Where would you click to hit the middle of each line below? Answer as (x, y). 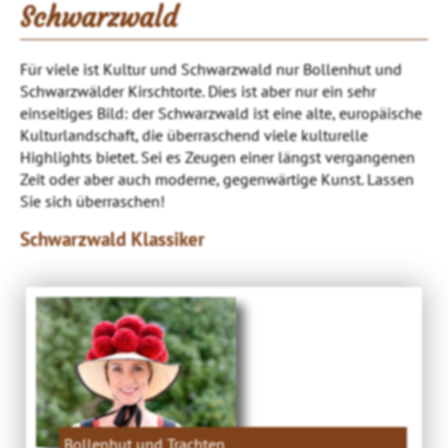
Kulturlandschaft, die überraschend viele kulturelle (194, 134)
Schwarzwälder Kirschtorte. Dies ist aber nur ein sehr (198, 90)
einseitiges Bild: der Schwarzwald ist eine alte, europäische (221, 112)
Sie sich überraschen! (92, 200)
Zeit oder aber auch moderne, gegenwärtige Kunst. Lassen (217, 178)
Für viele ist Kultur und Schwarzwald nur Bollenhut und (211, 68)
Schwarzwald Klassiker (112, 239)
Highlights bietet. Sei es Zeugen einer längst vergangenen (217, 156)
